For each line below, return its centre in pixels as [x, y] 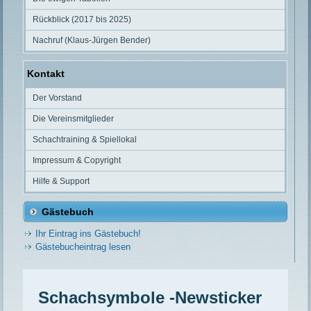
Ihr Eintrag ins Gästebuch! [89, 234]
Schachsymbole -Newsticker [150, 298]
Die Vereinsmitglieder [74, 119]
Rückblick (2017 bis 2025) [82, 20]
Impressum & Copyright [77, 161]
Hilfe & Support [61, 182]
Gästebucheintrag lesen [83, 247]
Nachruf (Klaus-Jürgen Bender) [92, 41]
